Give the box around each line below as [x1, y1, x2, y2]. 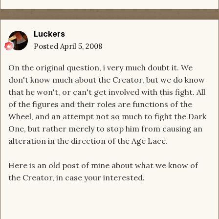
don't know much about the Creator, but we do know [8, 75, 205, 85]
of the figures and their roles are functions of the [8, 99, 192, 109]
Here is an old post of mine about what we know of [8, 160, 198, 171]
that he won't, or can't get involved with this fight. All [8, 87, 205, 97]
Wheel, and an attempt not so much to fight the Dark [8, 111, 206, 122]
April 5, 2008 [60, 42, 102, 51]
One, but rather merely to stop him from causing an [8, 124, 202, 134]
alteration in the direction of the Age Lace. [8, 136, 168, 146]
